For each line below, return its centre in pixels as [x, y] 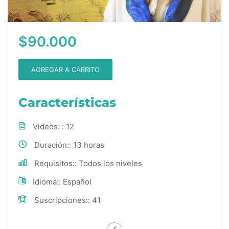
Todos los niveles [110, 163]
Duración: [52, 145]
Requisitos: [54, 163]
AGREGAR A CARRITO [65, 69]
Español [77, 181]
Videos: [47, 126]
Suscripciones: [61, 200]
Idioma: [46, 181]
